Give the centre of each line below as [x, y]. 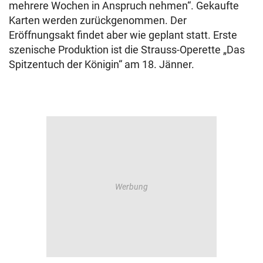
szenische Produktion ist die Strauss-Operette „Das [127, 49]
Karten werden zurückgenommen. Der [98, 20]
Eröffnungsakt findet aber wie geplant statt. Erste [123, 35]
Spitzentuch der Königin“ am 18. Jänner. [102, 64]
